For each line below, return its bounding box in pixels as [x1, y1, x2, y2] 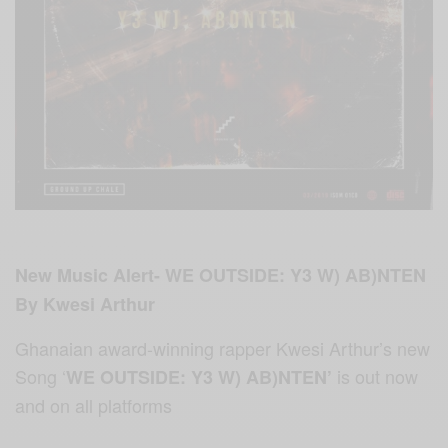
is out [332, 362, 386, 389]
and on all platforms [15, 391, 173, 418]
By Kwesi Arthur [15, 290, 156, 317]
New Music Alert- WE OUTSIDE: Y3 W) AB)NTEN [15, 261, 427, 288]
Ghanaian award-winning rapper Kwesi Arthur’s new [15, 334, 431, 361]
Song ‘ [15, 362, 67, 389]
